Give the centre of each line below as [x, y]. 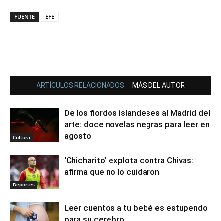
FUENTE [24, 17]
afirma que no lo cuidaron [113, 172]
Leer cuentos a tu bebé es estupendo [136, 208]
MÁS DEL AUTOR [158, 86]
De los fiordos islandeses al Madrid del [137, 113]
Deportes [24, 185]
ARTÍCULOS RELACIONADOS [80, 86]
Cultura [21, 137]
